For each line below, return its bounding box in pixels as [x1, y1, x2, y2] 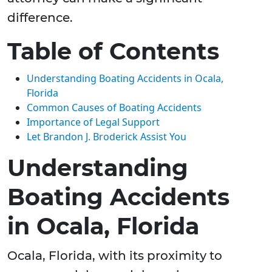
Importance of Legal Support [27, 115, 160, 129]
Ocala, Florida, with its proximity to [7, 248, 222, 263]
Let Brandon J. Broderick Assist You [27, 130, 186, 144]
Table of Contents [7, 37, 219, 66]
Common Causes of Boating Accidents [27, 101, 202, 115]
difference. [7, 10, 73, 25]
